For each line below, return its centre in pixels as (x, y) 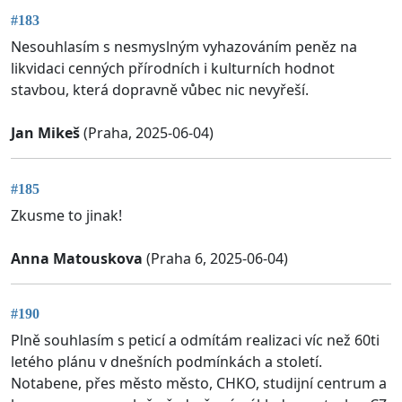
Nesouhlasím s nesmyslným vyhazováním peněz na (184, 47)
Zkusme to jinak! (66, 215)
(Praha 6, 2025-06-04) (215, 258)
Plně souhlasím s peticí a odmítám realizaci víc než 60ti (195, 340)
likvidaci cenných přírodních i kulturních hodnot (173, 69)
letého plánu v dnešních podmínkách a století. (166, 361)
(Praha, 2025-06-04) (147, 133)
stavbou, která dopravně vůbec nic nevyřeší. (160, 90)
